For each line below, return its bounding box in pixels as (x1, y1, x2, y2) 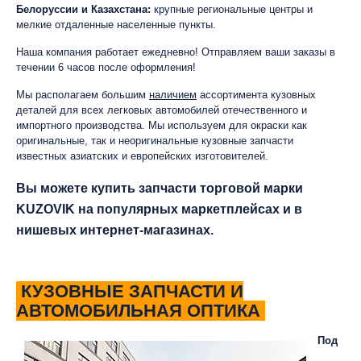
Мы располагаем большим (16, 89, 149, 101)
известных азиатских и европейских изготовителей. (16, 150, 268, 162)
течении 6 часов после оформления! (16, 61, 196, 73)
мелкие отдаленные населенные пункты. (16, 19, 216, 31)
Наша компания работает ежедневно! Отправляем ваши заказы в (16, 46, 335, 58)
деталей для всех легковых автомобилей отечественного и (16, 104, 307, 116)
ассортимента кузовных (197, 89, 316, 101)
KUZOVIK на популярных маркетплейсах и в (16, 202, 302, 216)
